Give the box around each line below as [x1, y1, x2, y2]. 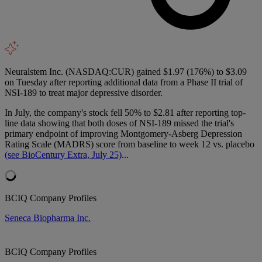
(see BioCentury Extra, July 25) [5, 149, 122, 160]
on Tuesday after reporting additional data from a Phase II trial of [5, 77, 243, 87]
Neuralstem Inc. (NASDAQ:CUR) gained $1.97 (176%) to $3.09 [5, 66, 247, 77]
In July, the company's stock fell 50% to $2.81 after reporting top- [5, 107, 246, 118]
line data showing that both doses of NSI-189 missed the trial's [5, 118, 234, 128]
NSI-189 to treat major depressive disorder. [5, 87, 163, 98]
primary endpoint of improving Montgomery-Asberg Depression [5, 128, 242, 139]
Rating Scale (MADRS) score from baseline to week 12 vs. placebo [5, 139, 254, 149]
